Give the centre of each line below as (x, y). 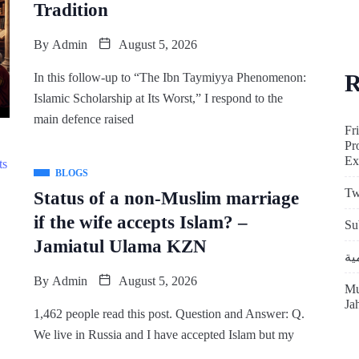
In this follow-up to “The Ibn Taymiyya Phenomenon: (169, 77)
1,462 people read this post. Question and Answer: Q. (169, 314)
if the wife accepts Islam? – (140, 222)
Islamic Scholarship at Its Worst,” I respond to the (158, 98)
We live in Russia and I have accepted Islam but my (163, 335)
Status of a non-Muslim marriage (166, 198)
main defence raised (83, 119)
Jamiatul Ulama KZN (120, 246)
